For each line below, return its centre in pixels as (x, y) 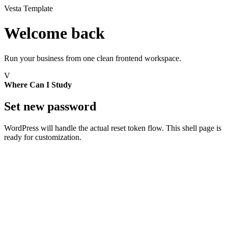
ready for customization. (43, 137)
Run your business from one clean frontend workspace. (93, 58)
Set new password (50, 106)
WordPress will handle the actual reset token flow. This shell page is (113, 128)
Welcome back (54, 33)
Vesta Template (28, 8)
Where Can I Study (38, 84)
